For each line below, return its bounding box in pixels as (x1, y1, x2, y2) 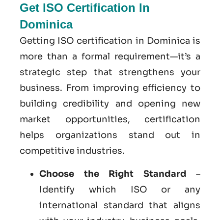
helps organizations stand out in (20, 130, 200, 141)
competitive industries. (20, 145, 125, 157)
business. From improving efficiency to (20, 82, 200, 94)
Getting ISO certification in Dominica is (20, 35, 200, 47)
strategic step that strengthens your (20, 67, 200, 78)
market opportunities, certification (20, 114, 200, 125)
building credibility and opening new (20, 98, 200, 110)
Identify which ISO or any (39, 184, 200, 195)
